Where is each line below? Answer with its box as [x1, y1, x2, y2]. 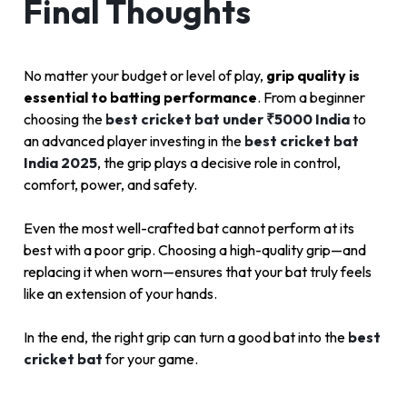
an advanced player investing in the [24, 132, 244, 151]
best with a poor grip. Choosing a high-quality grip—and [24, 241, 366, 260]
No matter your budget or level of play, [24, 66, 266, 85]
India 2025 [24, 154, 97, 173]
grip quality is [266, 66, 360, 85]
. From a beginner [257, 88, 365, 107]
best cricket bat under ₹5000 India [105, 110, 350, 129]
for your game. [103, 350, 198, 369]
